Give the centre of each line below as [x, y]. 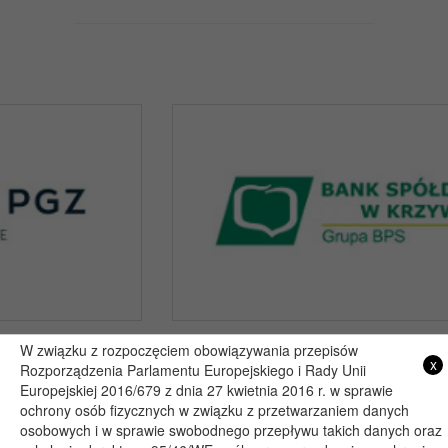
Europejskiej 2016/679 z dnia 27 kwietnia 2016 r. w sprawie [206, 390]
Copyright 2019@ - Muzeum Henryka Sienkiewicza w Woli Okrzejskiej [224, 373]
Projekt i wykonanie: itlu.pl [224, 398]
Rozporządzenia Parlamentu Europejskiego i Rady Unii [193, 370]
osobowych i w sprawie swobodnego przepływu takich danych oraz [231, 430]
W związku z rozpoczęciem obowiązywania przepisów [189, 350]
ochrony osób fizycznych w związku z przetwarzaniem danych [214, 410]
